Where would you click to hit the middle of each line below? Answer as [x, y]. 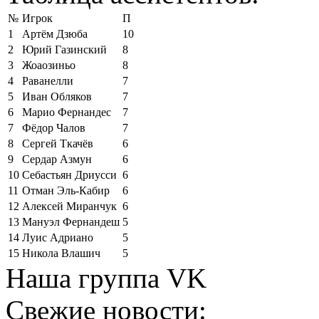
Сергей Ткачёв [58, 143]
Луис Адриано [58, 237]
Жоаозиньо [49, 65]
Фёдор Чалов [54, 128]
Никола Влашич [61, 253]
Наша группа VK [106, 278]
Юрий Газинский [64, 49]
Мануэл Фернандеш [71, 222]
